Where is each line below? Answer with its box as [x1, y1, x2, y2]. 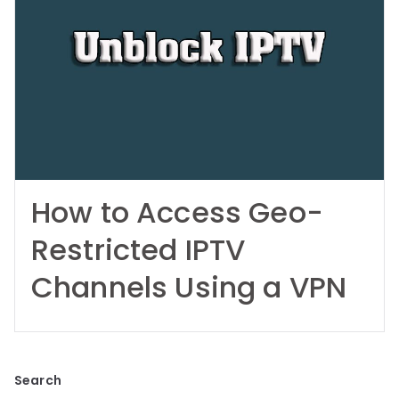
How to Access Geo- [31, 192, 323, 232]
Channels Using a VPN [31, 267, 347, 307]
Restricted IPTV [31, 230, 246, 270]
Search [14, 371, 61, 389]
